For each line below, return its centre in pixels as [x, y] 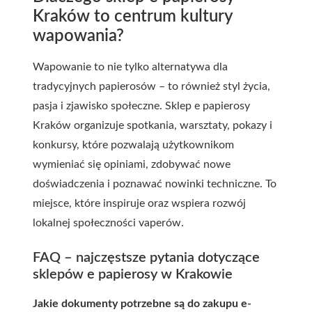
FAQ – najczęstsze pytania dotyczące [146, 257]
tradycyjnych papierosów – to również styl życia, [151, 86]
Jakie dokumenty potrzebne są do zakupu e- [142, 303]
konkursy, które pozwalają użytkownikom [133, 145]
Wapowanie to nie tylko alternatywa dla [130, 67]
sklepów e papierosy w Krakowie [133, 274]
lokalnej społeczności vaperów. [108, 223]
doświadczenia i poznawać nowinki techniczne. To [155, 184]
